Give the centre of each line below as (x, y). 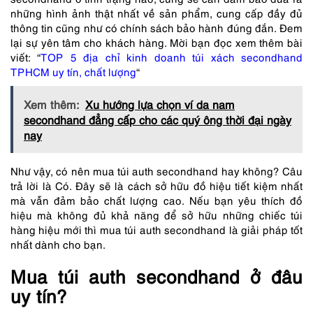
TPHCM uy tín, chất (59, 72)
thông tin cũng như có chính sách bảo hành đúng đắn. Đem (156, 28)
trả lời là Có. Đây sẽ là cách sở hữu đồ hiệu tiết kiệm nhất (156, 185)
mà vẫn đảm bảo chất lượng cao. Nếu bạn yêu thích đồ (156, 200)
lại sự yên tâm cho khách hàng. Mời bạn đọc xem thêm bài (156, 42)
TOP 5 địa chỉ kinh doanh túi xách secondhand (172, 57)
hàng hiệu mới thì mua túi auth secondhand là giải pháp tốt (156, 230)
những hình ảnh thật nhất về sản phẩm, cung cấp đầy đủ (156, 13)
